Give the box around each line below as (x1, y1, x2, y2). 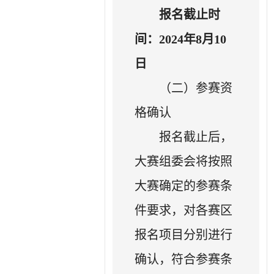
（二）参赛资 (159, 81, 233, 95)
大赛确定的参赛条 (135, 179, 233, 193)
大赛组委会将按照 (135, 154, 233, 168)
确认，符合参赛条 (135, 252, 233, 266)
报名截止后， (159, 130, 233, 144)
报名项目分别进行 (135, 228, 233, 242)
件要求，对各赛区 (135, 203, 233, 217)
